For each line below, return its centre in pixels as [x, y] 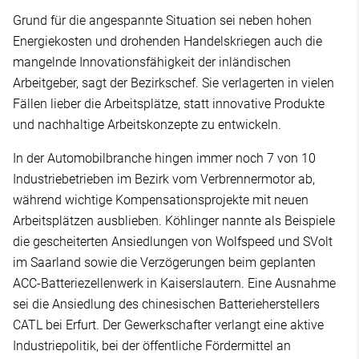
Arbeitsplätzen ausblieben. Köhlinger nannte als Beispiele [174, 220]
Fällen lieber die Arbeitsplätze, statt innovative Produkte [169, 103]
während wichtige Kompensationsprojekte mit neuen [161, 200]
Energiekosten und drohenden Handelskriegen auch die [167, 41]
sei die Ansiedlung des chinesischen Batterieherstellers [166, 304]
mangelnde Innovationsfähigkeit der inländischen [152, 62]
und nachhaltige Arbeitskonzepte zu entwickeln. [149, 124]
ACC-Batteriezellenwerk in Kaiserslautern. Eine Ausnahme [174, 283]
